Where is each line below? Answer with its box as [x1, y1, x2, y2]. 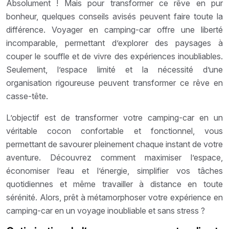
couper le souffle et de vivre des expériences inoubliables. [6, 51, 223, 61]
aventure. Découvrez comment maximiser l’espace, [6, 152, 223, 163]
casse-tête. [6, 90, 48, 101]
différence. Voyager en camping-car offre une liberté [6, 24, 223, 35]
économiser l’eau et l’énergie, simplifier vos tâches [6, 165, 223, 176]
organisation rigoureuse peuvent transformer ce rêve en [6, 77, 223, 88]
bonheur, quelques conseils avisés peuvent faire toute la [6, 11, 223, 21]
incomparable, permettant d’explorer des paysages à [6, 37, 223, 48]
